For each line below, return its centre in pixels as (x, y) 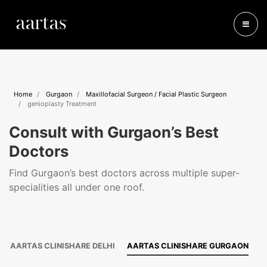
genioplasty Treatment (61, 104)
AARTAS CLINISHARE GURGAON (188, 246)
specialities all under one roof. (77, 187)
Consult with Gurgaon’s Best (114, 132)
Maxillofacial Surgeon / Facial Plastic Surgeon (156, 94)
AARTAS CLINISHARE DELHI (63, 246)
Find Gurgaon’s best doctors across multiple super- (124, 173)
